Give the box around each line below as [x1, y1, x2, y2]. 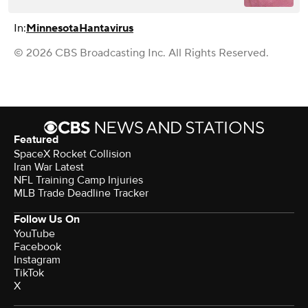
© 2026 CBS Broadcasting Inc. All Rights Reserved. [14, 45, 269, 60]
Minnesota [26, 21, 79, 35]
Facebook [14, 239, 61, 254]
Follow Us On [14, 212, 80, 226]
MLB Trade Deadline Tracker [14, 186, 148, 200]
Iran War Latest [14, 159, 84, 174]
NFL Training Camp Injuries [14, 173, 143, 187]
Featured [14, 132, 58, 146]
